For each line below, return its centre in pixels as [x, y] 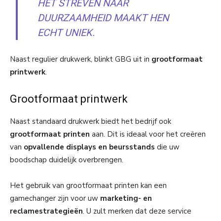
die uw [167, 147]
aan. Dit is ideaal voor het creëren [148, 134]
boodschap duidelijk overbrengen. [67, 160]
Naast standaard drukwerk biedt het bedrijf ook [91, 121]
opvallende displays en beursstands [89, 147]
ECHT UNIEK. [66, 32]
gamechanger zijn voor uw [55, 198]
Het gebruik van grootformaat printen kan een [88, 185]
